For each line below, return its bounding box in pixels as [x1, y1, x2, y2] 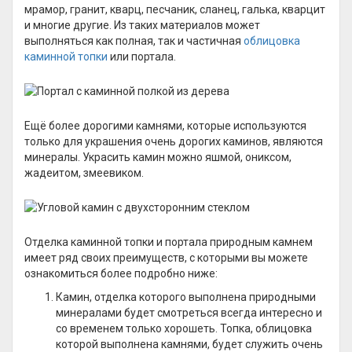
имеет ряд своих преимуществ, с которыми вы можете [24, 251, 308, 264]
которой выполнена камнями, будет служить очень [56, 338, 323, 350]
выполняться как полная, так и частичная [24, 35, 244, 47]
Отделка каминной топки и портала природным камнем [24, 236, 313, 248]
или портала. [108, 50, 176, 63]
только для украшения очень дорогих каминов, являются [24, 135, 323, 148]
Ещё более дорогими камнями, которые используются [24, 119, 306, 132]
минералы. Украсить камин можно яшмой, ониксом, [24, 151, 291, 163]
